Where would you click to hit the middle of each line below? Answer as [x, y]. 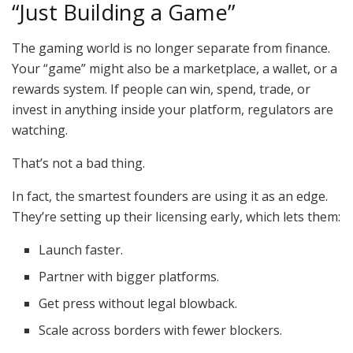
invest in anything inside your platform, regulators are [173, 109]
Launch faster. [81, 249]
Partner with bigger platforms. [129, 276]
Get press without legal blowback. [138, 303]
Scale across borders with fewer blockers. [161, 330]
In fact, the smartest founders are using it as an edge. [170, 196]
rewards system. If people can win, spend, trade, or [161, 89]
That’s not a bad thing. [78, 163]
